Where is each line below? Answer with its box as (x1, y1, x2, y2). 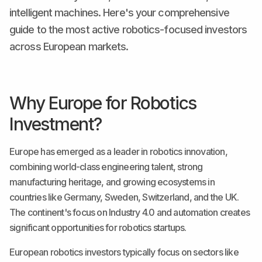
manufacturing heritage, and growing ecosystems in (9, 176, 215, 188)
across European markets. (9, 40, 129, 53)
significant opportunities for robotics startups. (9, 222, 187, 233)
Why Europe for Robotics (9, 92, 196, 113)
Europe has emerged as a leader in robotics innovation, (9, 146, 227, 157)
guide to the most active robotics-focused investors (9, 23, 247, 36)
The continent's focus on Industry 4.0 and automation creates (9, 206, 250, 218)
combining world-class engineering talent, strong (9, 161, 203, 173)
